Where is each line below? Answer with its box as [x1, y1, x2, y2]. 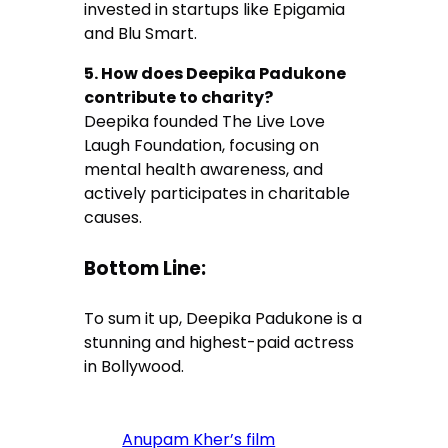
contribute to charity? [84, 86, 274, 110]
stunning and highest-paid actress [84, 330, 355, 354]
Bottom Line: [84, 254, 207, 282]
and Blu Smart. [84, 22, 198, 46]
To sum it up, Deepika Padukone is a [84, 306, 363, 330]
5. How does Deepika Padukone [84, 62, 347, 86]
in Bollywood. [84, 354, 185, 378]
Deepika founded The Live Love [84, 110, 326, 134]
